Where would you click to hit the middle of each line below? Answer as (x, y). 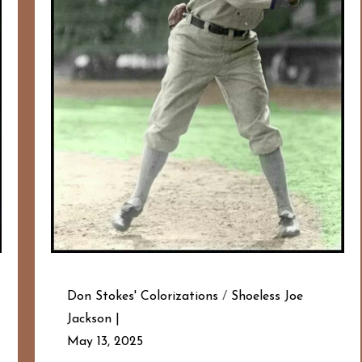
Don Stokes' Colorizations (142, 297)
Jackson (89, 320)
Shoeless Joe (267, 297)
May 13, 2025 (105, 342)
